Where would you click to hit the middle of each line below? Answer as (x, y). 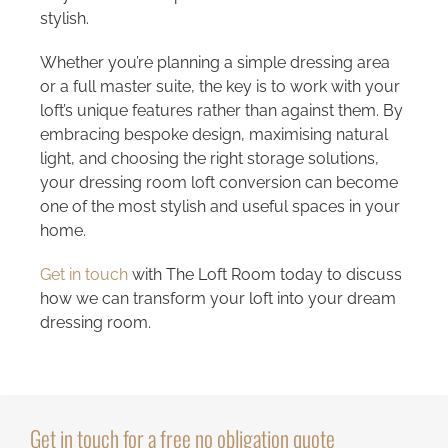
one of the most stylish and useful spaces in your (219, 207)
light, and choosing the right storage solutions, (209, 159)
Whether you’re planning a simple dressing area (214, 63)
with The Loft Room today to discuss (264, 275)
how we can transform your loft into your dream (217, 299)
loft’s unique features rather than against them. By (221, 111)
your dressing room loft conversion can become (218, 183)
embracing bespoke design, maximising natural (213, 135)
